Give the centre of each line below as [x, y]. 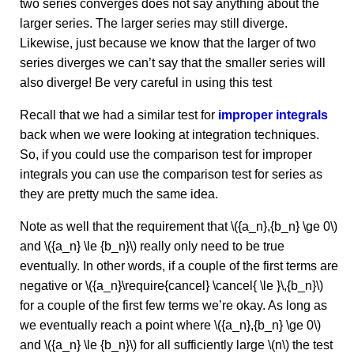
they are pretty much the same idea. [119, 194]
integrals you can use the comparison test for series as [171, 175]
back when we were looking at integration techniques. [169, 135]
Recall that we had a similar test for [119, 115]
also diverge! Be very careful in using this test [146, 83]
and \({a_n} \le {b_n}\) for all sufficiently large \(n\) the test [176, 345]
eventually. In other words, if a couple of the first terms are [179, 266]
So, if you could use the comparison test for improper [166, 155]
